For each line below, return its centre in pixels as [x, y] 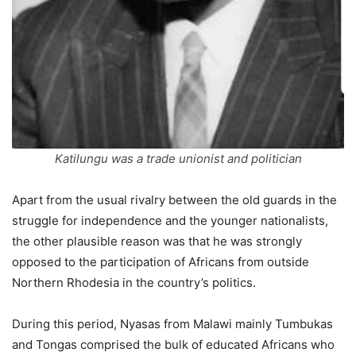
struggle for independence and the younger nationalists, [170, 221]
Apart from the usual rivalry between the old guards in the [174, 200]
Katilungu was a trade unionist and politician [178, 159]
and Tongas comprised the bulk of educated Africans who [173, 345]
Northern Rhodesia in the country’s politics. [134, 283]
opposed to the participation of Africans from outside [161, 262]
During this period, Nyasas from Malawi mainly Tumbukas [172, 324]
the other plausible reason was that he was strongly [157, 242]
